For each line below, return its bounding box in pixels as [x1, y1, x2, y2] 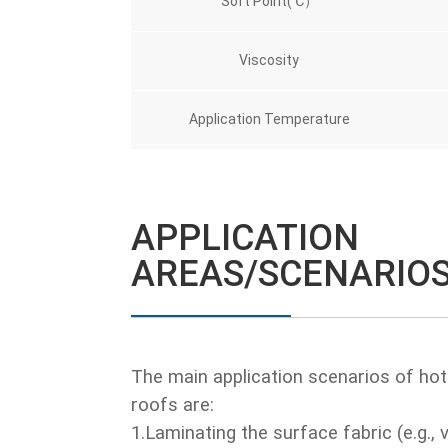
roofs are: [131, 394, 214, 417]
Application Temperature [188, 111, 350, 128]
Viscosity [239, 52, 299, 69]
